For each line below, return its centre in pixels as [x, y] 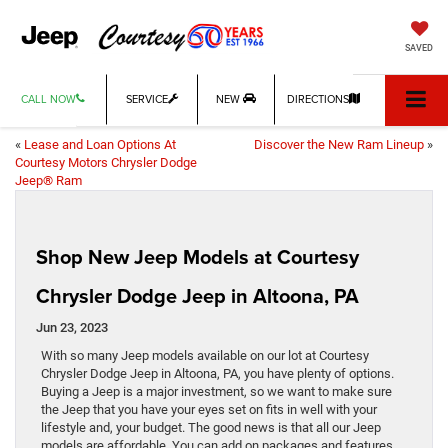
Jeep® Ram [48, 181]
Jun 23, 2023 [72, 328]
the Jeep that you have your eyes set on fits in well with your [209, 410]
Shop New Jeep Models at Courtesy [197, 257]
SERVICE [146, 99]
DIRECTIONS [318, 99]
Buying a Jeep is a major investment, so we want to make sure [216, 392]
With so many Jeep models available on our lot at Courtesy [205, 356]
